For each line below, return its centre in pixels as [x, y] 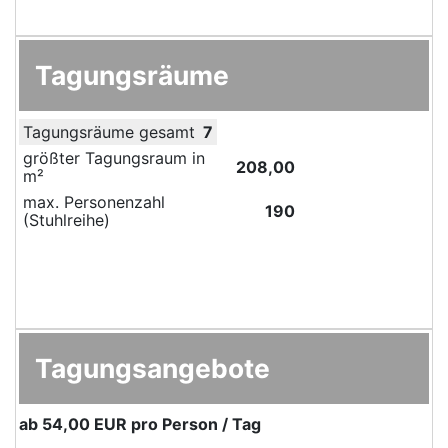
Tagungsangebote [152, 367]
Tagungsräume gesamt [109, 131]
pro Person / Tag [194, 423]
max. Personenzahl [94, 201]
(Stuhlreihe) [66, 219]
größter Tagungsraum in [114, 157]
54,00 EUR [84, 423]
